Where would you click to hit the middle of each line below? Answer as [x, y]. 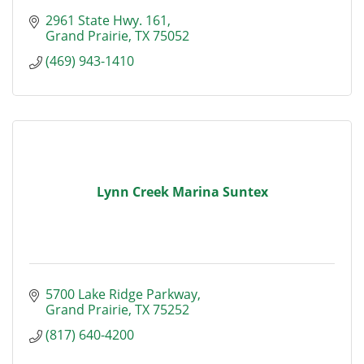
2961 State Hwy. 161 [106, 20]
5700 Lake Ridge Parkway [121, 294]
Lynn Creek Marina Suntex [182, 192]
